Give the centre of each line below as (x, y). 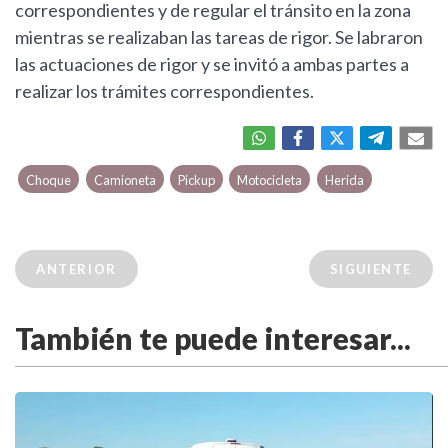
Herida (344, 180)
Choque (49, 180)
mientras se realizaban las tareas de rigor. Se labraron (219, 37)
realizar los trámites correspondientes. (164, 91)
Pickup (196, 180)
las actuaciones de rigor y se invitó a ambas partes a (212, 64)
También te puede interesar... (213, 338)
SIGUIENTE (370, 269)
